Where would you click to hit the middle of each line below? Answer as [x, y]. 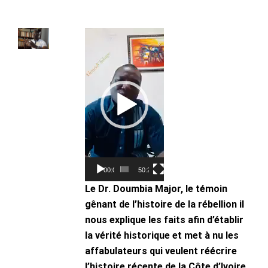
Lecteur [101, 35]
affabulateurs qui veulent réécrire [161, 251]
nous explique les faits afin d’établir [164, 220]
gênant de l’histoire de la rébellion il [165, 204]
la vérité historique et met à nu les [162, 235]
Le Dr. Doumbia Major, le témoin [156, 188]
